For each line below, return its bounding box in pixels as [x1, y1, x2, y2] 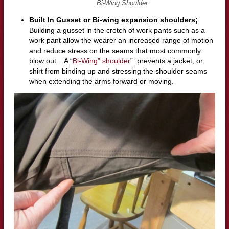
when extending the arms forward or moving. [29, 77, 174, 86]
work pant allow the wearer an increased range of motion [29, 36, 213, 45]
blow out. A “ [29, 57, 73, 65]
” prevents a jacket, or [130, 57, 203, 65]
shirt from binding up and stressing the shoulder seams [29, 67, 207, 76]
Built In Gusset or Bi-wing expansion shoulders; [29, 16, 200, 25]
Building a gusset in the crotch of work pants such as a [29, 26, 205, 35]
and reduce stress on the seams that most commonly [29, 47, 201, 55]
